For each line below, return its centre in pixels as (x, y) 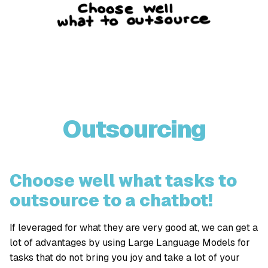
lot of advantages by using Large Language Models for (130, 243)
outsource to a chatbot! (111, 200)
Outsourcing (134, 129)
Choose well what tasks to (123, 181)
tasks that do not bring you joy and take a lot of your (125, 258)
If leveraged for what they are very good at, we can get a (134, 228)
